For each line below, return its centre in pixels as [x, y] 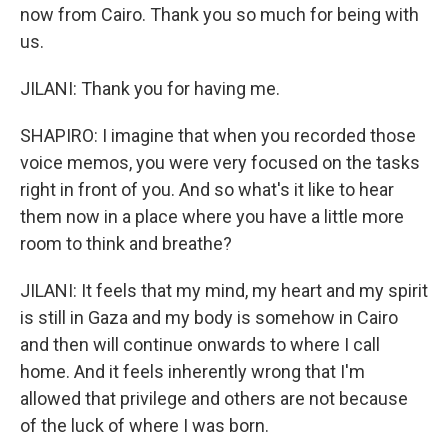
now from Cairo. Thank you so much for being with [219, 14]
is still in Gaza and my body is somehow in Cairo [209, 317]
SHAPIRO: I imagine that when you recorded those [218, 135]
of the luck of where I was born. [144, 425]
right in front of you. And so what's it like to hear [207, 189]
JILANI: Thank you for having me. [150, 88]
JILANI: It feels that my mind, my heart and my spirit [224, 290]
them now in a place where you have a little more [212, 216]
